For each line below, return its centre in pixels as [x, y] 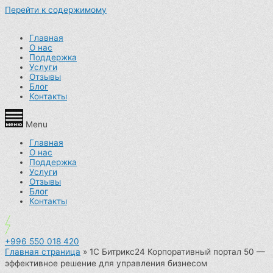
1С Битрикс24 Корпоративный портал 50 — [177, 251]
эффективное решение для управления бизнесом [106, 263]
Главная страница [43, 251]
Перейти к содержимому [56, 10]
